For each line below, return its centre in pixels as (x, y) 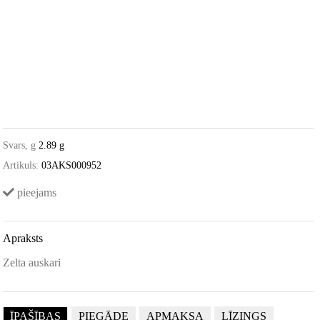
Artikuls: (21, 166)
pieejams (36, 193)
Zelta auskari (32, 263)
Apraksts (23, 239)
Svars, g (20, 146)
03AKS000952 (72, 166)
